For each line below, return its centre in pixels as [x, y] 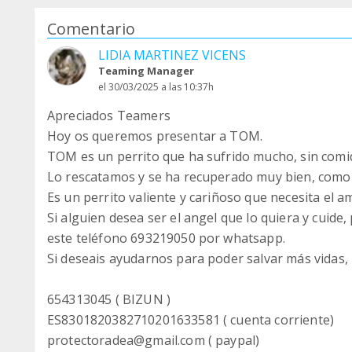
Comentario [91, 29]
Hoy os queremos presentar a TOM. [155, 136]
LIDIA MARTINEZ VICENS [172, 55]
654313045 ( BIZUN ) [109, 300]
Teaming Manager [146, 71]
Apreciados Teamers [109, 116]
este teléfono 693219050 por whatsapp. [166, 238]
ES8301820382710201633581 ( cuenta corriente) [191, 320]
